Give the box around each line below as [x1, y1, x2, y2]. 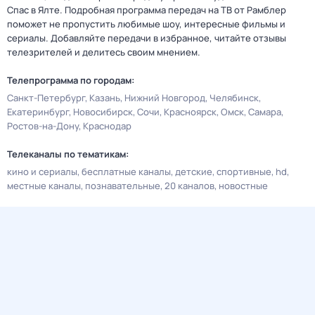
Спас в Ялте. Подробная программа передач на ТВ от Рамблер [7, 4, 286, 16]
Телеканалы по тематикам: [7, 148, 129, 160]
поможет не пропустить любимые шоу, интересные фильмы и [7, 18, 285, 30]
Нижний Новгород [124, 91, 205, 104]
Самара [248, 105, 281, 118]
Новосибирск [73, 105, 133, 118]
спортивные [217, 165, 271, 178]
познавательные [85, 179, 160, 192]
